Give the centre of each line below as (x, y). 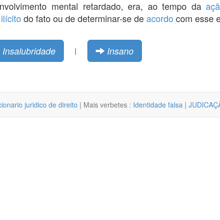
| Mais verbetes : (105, 104)
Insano (120, 51)
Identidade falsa (158, 104)
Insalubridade (29, 51)
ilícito (11, 18)
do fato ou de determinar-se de (84, 18)
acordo (160, 18)
